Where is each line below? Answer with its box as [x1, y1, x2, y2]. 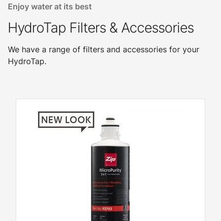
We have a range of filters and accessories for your [8, 44, 199, 55]
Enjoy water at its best [8, 1, 92, 12]
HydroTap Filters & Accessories [8, 19, 194, 37]
